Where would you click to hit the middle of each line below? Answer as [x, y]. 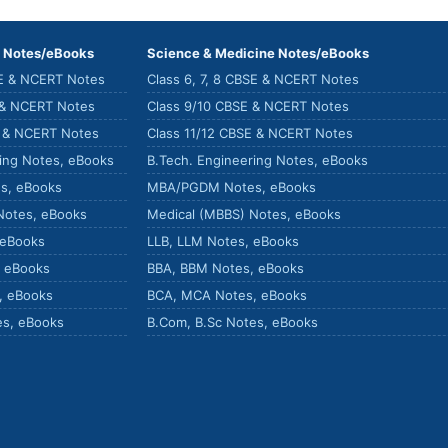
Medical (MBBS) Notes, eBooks [244, 214]
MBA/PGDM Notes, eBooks [231, 187]
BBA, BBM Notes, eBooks [225, 268]
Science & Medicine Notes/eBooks [258, 53]
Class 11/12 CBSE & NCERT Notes [250, 133]
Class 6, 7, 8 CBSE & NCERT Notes [253, 79]
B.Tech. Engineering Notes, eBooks [257, 160]
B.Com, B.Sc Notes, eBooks [232, 322]
